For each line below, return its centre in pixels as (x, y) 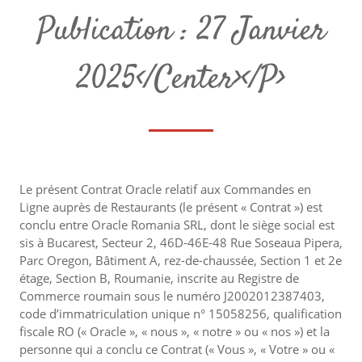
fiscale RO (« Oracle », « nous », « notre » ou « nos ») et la (175, 331)
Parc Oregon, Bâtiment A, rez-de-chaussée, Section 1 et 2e (181, 260)
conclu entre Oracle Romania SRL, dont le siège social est (177, 225)
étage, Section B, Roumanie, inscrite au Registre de (159, 278)
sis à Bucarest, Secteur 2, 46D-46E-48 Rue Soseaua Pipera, (181, 242)
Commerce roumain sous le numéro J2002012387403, (172, 296)
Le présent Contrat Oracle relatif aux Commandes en (165, 189)
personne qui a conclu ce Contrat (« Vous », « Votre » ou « (177, 349)
